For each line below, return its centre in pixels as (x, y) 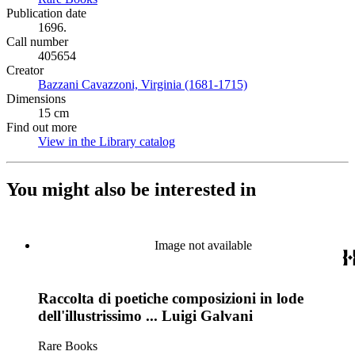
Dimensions (36, 99)
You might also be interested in (131, 189)
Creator (25, 70)
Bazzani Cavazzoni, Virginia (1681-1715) (143, 84)
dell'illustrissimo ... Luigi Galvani (145, 315)
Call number (37, 42)
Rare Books (68, 346)
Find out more (42, 127)
